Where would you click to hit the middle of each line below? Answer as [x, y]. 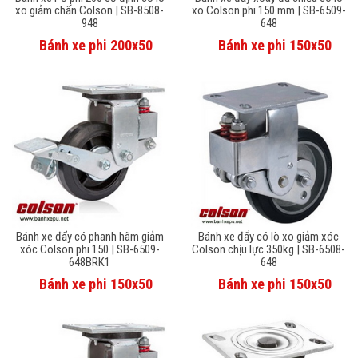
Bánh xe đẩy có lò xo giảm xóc [268, 236]
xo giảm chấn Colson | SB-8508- [89, 10]
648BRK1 [89, 262]
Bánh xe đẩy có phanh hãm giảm [89, 236]
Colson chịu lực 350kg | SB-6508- [268, 249]
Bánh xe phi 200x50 [95, 45]
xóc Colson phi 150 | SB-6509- [89, 249]
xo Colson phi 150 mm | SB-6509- [268, 10]
